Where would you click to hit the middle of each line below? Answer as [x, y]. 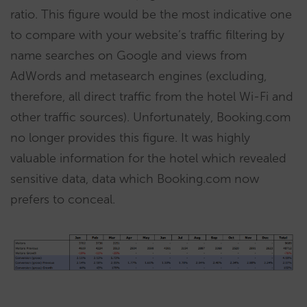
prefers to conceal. [63, 199]
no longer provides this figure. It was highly [130, 137]
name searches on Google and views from [128, 55]
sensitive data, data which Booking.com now [135, 179]
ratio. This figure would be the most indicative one [151, 14]
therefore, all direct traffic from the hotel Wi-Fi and [152, 96]
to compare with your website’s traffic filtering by [147, 35]
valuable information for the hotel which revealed [148, 158]
